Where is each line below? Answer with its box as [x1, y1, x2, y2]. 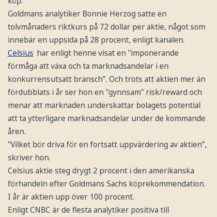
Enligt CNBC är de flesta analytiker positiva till [7, 204, 169, 215]
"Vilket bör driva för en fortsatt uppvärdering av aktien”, [7, 139, 207, 150]
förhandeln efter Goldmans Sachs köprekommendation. [7, 178, 205, 189]
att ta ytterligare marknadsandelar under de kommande [7, 112, 205, 124]
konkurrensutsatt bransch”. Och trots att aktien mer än [7, 73, 205, 84]
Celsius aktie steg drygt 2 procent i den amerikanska [7, 165, 194, 176]
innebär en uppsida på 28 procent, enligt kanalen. [7, 34, 185, 45]
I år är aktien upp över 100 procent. [7, 191, 134, 202]
